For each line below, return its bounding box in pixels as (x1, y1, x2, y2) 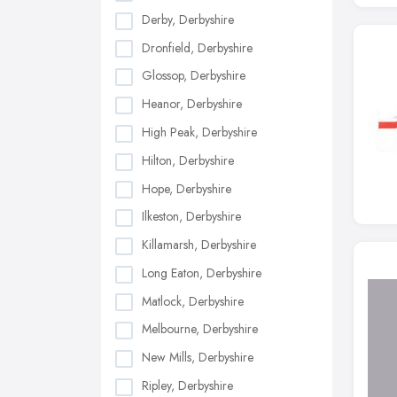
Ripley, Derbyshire (142, 376, 233, 394)
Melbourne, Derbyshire (142, 320, 258, 339)
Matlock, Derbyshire (142, 292, 244, 310)
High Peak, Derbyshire (142, 122, 257, 141)
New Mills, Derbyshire (142, 348, 253, 367)
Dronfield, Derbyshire (142, 38, 253, 57)
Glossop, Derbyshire (142, 66, 245, 85)
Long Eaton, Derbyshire (142, 263, 261, 282)
